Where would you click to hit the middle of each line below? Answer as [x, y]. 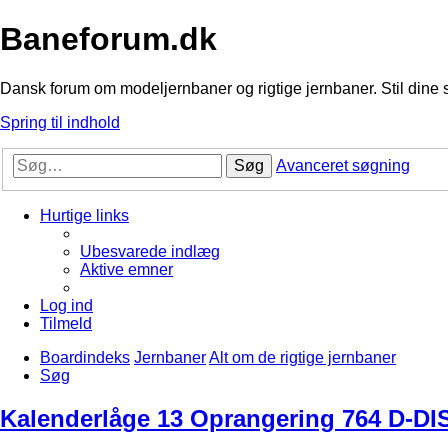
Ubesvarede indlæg [150, 252]
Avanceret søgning [343, 166]
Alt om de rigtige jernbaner [302, 358]
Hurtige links [84, 216]
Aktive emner [126, 270]
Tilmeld [66, 324]
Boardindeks [85, 358]
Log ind [66, 306]
